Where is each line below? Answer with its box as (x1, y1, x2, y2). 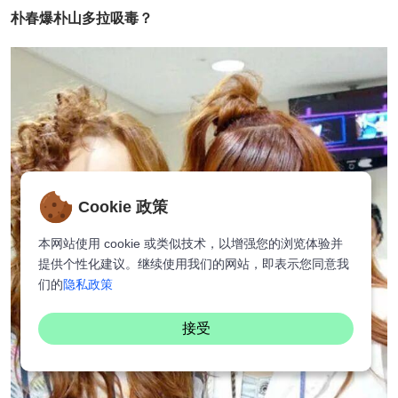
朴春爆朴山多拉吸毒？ (11, 10, 153, 26)
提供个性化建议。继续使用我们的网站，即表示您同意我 (38, 257, 349, 271)
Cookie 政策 (78, 197, 168, 216)
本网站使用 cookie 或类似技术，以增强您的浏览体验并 (38, 236, 343, 251)
